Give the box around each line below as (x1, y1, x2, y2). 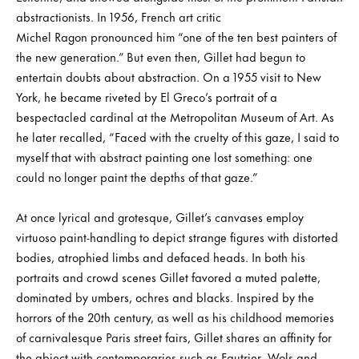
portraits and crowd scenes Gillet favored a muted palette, (16, 267, 321, 286)
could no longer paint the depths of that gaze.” (16, 167, 258, 186)
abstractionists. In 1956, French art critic (16, 6, 221, 26)
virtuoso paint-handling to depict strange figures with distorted (16, 227, 338, 246)
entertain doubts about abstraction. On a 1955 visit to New (16, 67, 321, 86)
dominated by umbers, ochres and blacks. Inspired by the (16, 287, 314, 306)
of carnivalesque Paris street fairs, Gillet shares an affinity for (16, 327, 332, 346)
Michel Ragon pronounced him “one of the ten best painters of (16, 26, 337, 46)
